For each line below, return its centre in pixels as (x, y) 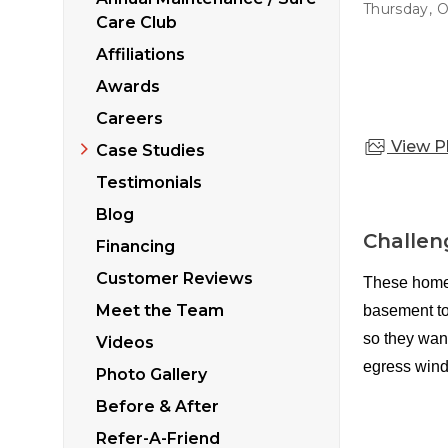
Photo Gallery (151, 374)
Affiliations (140, 54)
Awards (128, 86)
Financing (135, 246)
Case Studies (150, 150)
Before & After (157, 406)
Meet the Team (160, 310)
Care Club (136, 22)
